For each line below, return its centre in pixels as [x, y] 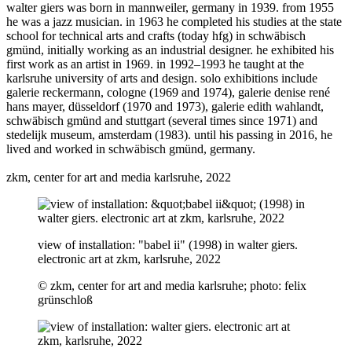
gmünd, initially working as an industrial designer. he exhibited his [170, 49]
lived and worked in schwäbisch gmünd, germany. [131, 148]
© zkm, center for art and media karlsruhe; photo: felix [172, 285]
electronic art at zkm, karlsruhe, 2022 [129, 258]
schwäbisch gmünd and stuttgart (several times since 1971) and [162, 120]
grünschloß [65, 299]
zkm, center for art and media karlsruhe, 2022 [119, 177]
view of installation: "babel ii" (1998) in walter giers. [168, 244]
